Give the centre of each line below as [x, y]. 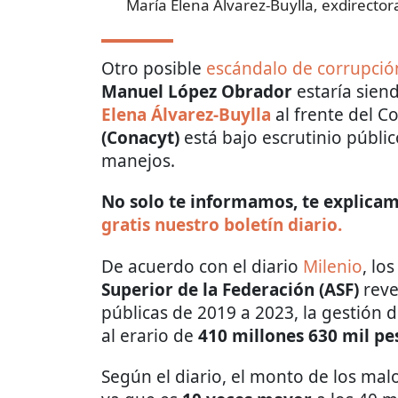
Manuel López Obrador [197, 92]
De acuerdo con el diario [202, 267]
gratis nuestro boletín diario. [222, 225]
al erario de [150, 336]
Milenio [333, 267]
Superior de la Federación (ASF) [230, 290]
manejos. [138, 161]
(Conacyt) [140, 138]
